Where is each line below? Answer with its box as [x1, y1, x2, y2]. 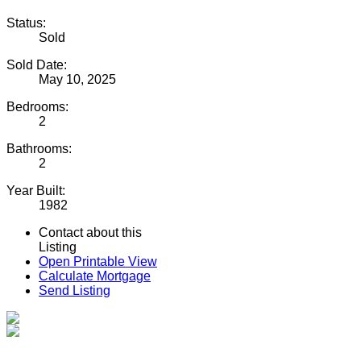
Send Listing [39, 284, 110, 298]
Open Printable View [39, 255, 157, 269]
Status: [6, 16, 46, 31]
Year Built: [6, 184, 65, 198]
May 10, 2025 [39, 73, 116, 87]
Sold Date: [6, 58, 67, 73]
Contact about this [39, 226, 142, 240]
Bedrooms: [6, 100, 68, 114]
